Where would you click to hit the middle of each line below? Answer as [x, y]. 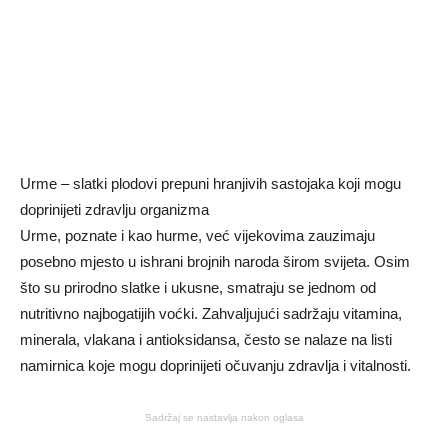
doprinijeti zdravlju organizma [114, 210]
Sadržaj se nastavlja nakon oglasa [224, 418]
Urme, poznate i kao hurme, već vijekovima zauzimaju [197, 236]
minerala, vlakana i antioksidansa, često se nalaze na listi [206, 340]
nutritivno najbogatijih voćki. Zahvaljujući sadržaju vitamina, [211, 314]
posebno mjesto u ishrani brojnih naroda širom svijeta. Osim [215, 262]
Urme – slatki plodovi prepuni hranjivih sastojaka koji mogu [210, 184]
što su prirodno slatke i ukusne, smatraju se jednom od [198, 288]
